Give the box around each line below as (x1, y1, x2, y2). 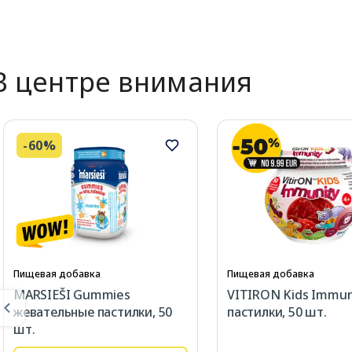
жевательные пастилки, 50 (13, 303, 173, 321)
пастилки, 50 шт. (227, 303, 327, 321)
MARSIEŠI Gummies (13, 286, 130, 304)
